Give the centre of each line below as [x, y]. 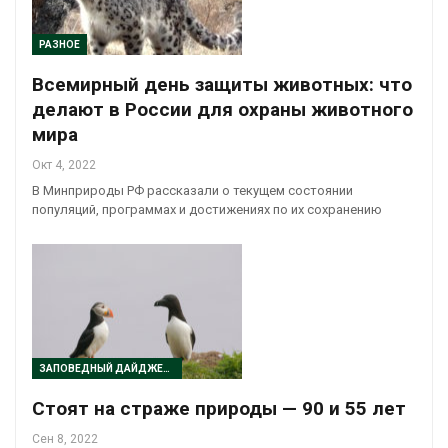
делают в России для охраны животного [222, 110]
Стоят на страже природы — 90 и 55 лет [219, 408]
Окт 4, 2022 [64, 165]
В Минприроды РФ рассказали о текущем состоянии [192, 191]
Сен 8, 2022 [65, 438]
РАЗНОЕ [59, 45]
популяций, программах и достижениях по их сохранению [207, 210]
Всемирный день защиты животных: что [222, 85]
